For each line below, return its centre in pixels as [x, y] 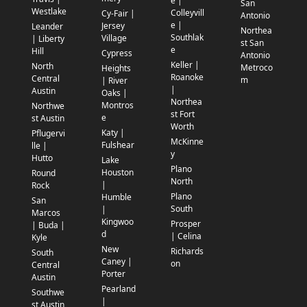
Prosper [186, 224]
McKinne [187, 142]
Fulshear [118, 145]
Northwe [48, 106]
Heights [116, 69]
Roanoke [187, 77]
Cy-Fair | [118, 14]
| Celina [186, 236]
